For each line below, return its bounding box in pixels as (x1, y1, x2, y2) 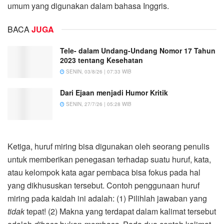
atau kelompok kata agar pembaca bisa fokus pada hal (7, 166, 200, 178)
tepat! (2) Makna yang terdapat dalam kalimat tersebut (26, 205, 216, 217)
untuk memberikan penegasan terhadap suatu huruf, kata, (7, 153, 211, 165)
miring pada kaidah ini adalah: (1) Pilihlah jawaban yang (7, 192, 207, 204)
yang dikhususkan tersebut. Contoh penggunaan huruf (7, 179, 199, 191)
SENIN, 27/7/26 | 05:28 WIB (64, 100, 131, 107)
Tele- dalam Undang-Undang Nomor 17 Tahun (60, 45, 215, 55)
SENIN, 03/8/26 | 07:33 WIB (64, 67, 131, 75)
